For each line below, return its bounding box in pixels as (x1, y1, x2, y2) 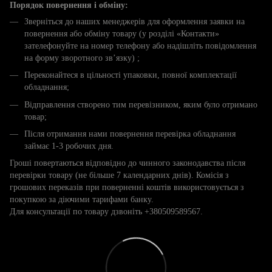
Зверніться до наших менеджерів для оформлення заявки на (24, 16, 245, 26)
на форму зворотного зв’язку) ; (24, 53, 140, 63)
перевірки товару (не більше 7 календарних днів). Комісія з (10, 171, 229, 180)
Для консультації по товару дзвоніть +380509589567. (10, 207, 203, 217)
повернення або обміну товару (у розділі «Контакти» (24, 29, 219, 38)
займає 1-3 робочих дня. (24, 141, 114, 151)
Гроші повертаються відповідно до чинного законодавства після (10, 158, 245, 168)
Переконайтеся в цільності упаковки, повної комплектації (24, 70, 237, 80)
